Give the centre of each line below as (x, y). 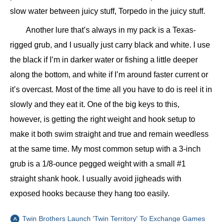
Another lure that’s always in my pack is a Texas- (111, 30)
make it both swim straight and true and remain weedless (109, 134)
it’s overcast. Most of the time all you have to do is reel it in (111, 90)
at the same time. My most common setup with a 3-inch (105, 149)
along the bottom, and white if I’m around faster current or (109, 75)
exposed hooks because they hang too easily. (90, 194)
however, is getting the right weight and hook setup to (103, 119)
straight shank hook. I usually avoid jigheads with (96, 179)
